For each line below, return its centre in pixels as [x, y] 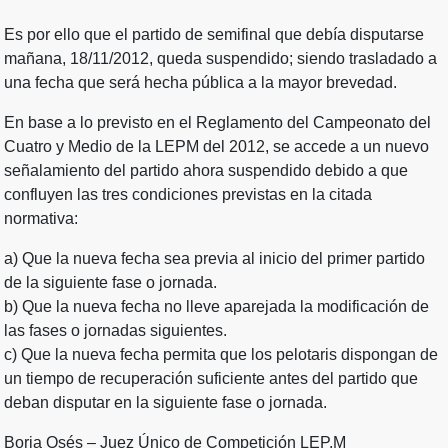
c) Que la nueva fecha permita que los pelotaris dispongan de [221, 355]
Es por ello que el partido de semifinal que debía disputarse [214, 35]
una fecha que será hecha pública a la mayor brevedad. [200, 83]
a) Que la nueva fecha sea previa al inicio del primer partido [214, 259]
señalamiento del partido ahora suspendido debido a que [206, 171]
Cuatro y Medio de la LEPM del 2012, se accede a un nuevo [216, 147]
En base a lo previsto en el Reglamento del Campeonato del [217, 123]
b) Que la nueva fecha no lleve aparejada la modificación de [216, 307]
